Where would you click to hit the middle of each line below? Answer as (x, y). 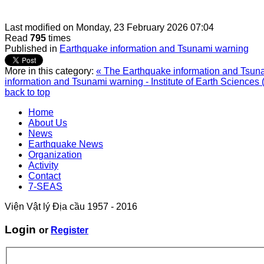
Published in (31, 48)
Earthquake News (66, 144)
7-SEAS (45, 186)
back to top (27, 92)
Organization (55, 154)
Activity (43, 165)
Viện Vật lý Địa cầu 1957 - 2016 (71, 206)
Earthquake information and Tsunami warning (154, 48)
